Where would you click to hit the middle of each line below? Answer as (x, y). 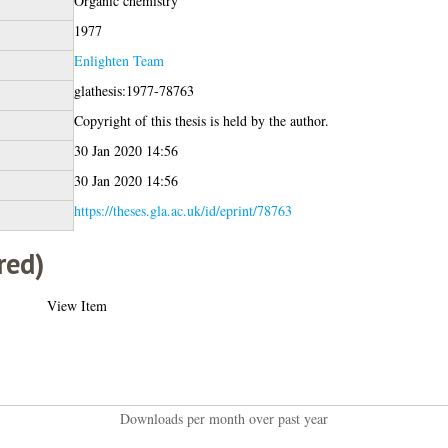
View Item (76, 305)
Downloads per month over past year (223, 418)
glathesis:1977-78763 (133, 90)
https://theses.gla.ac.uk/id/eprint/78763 (182, 210)
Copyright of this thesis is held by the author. (201, 120)
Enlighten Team (118, 60)
